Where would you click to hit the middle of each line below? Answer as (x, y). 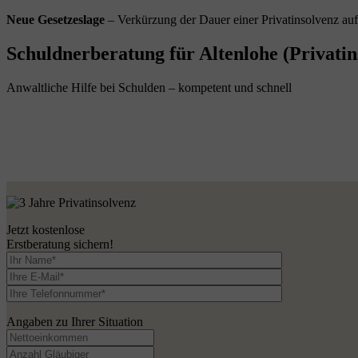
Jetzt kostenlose (46, 229)
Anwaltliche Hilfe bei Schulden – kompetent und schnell (149, 87)
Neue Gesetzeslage (57, 20)
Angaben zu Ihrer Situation (75, 321)
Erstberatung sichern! (60, 244)
